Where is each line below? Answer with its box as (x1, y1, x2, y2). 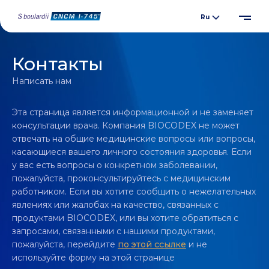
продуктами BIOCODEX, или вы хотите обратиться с (12, 213, 238, 223)
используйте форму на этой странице (12, 252, 175, 263)
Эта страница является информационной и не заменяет (12, 107, 253, 118)
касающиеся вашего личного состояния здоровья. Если (12, 147, 252, 157)
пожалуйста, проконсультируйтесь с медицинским (12, 173, 231, 184)
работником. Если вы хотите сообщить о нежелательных (12, 186, 256, 197)
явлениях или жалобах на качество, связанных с (12, 199, 219, 210)
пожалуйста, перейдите (12, 239, 118, 250)
